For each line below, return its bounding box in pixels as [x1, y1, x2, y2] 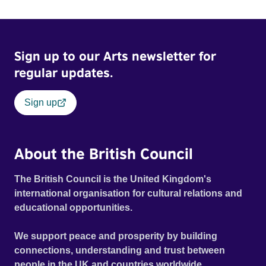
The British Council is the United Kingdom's [14, 174, 211, 185]
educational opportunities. [14, 202, 134, 213]
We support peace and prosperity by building [14, 231, 217, 242]
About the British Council [14, 144, 193, 163]
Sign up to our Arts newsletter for [14, 48, 216, 64]
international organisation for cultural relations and [14, 188, 242, 199]
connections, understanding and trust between [14, 245, 225, 256]
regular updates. [14, 65, 113, 81]
